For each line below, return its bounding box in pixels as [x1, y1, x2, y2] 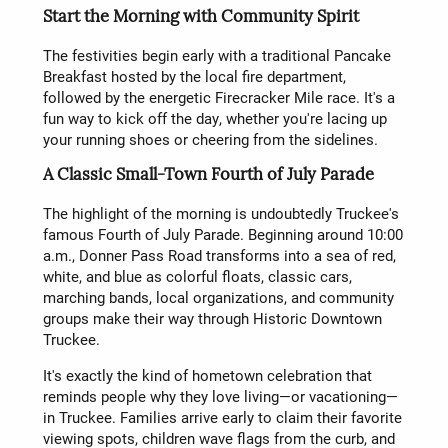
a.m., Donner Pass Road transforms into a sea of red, [42, 245, 396, 266]
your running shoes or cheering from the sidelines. [42, 129, 378, 150]
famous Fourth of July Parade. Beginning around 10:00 [42, 224, 403, 245]
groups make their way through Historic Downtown [42, 308, 382, 329]
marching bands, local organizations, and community [42, 287, 394, 308]
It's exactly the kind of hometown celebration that [42, 365, 372, 386]
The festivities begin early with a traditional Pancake [42, 45, 391, 66]
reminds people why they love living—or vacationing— [42, 386, 398, 407]
